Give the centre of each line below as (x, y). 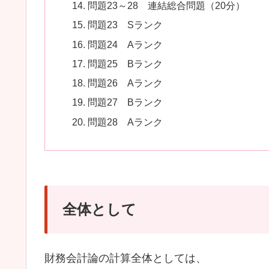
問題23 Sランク (125, 25)
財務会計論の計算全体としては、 (125, 258)
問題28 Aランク (125, 122)
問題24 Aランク (125, 44)
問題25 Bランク (125, 63)
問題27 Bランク (125, 102)
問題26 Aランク (125, 83)
